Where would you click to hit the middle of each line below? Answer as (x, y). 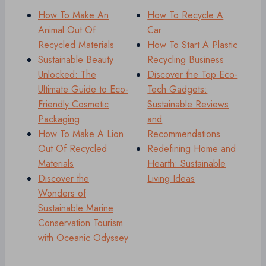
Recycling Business (186, 60)
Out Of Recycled (72, 149)
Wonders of (62, 194)
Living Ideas (171, 179)
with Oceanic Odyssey (83, 238)
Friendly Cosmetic (73, 104)
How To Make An (73, 15)
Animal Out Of (67, 30)
